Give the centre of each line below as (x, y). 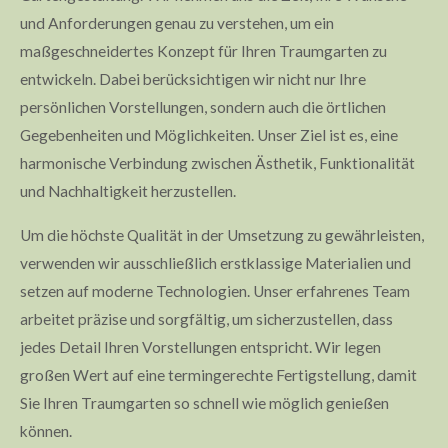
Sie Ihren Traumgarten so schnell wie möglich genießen (204, 402)
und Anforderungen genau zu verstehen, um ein (177, 23)
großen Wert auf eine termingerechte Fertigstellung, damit (218, 374)
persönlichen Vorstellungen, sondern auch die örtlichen (203, 107)
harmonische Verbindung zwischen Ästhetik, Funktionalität (217, 163)
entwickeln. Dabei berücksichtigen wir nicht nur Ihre (193, 79)
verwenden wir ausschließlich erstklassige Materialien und (215, 262)
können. (46, 430)
